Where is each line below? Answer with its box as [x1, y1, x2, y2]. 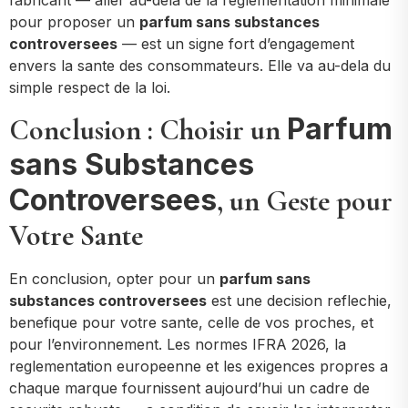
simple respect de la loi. [9, 78, 170, 97]
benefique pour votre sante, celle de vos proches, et [9, 312, 373, 331]
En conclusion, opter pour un [9, 269, 219, 288]
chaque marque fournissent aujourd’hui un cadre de [9, 378, 370, 397]
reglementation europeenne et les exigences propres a [9, 356, 388, 375]
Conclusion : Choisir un [9, 111, 287, 148]
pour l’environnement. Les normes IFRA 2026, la [9, 334, 346, 353]
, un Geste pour [217, 182, 393, 219]
